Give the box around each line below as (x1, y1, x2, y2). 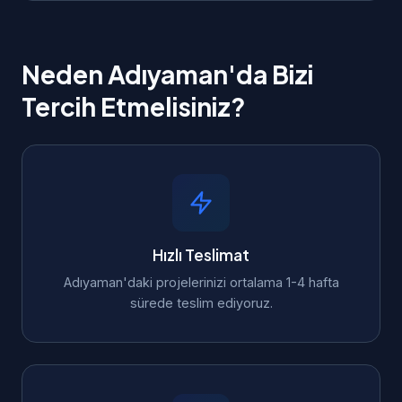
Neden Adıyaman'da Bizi (22, 58, 313, 90)
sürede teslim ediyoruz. (129, 295, 273, 310)
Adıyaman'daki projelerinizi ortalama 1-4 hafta (63, 275, 339, 290)
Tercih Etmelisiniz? (22, 91, 246, 122)
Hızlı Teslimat (153, 245, 249, 265)
